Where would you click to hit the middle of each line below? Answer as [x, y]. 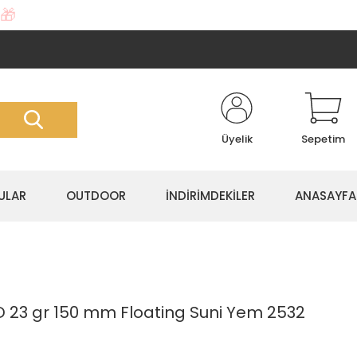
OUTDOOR [96, 196]
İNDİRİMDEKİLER [210, 196]
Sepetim [323, 139]
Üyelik [237, 139]
